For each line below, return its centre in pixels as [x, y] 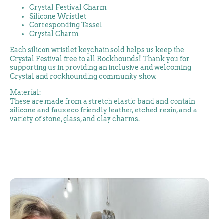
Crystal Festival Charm [69, 7]
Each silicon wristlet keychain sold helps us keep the [97, 50]
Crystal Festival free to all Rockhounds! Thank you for [100, 59]
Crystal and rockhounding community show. [84, 76]
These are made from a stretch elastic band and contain [102, 101]
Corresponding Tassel [66, 25]
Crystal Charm [55, 34]
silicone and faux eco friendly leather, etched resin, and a [103, 110]
